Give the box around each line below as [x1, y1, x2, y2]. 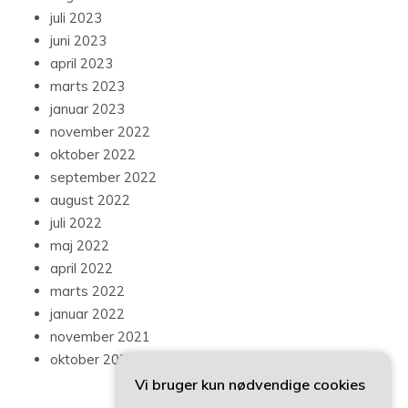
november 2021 [50, 328, 150, 346]
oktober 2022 [50, 146, 136, 164]
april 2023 [50, 55, 113, 73]
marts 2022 [50, 282, 125, 301]
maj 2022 [50, 237, 109, 255]
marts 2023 [50, 77, 125, 96]
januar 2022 [50, 305, 125, 323]
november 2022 [50, 123, 150, 141]
